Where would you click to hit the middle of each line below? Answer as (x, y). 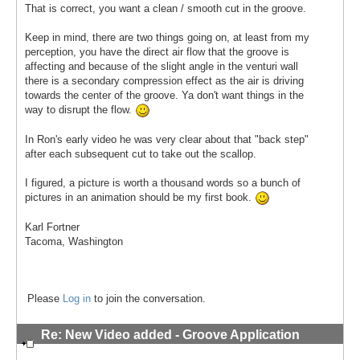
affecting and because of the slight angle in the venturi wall (162, 66)
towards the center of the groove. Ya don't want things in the (164, 95)
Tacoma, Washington (74, 242)
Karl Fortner (52, 227)
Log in (77, 298)
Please (45, 298)
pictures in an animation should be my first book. (140, 198)
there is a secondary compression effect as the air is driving (164, 80)
